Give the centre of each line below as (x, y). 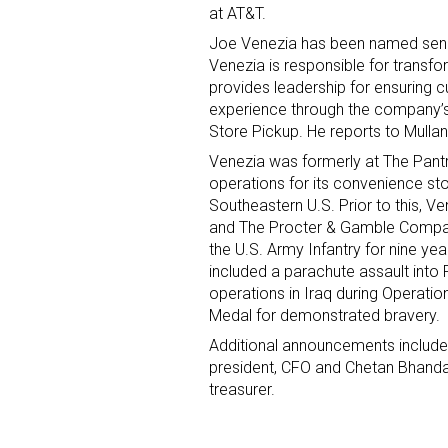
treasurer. (242, 390)
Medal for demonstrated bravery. (324, 316)
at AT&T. (237, 14)
